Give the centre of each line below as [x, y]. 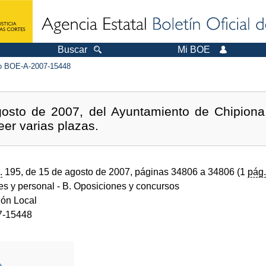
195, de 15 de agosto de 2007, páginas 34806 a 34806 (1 [125, 172]
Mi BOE [194, 50]
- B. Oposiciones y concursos [117, 186]
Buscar [72, 50]
